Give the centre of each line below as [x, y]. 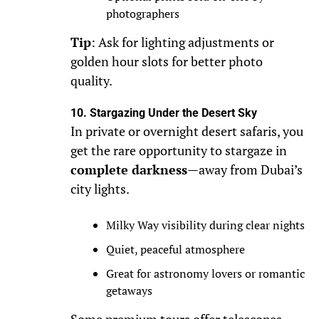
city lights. [100, 189]
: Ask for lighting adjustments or [182, 43]
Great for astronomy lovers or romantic [205, 274]
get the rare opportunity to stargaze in [178, 151]
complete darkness [129, 170]
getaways [129, 291]
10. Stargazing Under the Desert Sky [163, 113]
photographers [142, 14]
